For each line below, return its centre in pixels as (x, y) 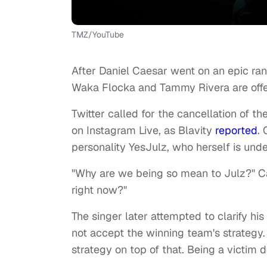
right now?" (99, 190)
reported (236, 131)
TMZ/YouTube (98, 35)
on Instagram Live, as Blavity (143, 131)
